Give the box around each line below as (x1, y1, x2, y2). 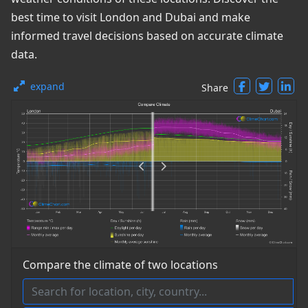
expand (30, 80, 65, 93)
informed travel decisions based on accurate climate (11, 28, 283, 43)
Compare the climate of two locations (23, 257, 218, 273)
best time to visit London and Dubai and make (11, 10, 250, 25)
